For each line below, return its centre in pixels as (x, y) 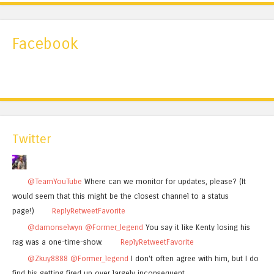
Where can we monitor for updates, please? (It (164, 181)
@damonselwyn (55, 227)
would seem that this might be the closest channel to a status (120, 196)
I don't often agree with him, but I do (194, 258)
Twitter (31, 139)
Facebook (45, 44)
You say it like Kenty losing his (197, 227)
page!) (23, 211)
